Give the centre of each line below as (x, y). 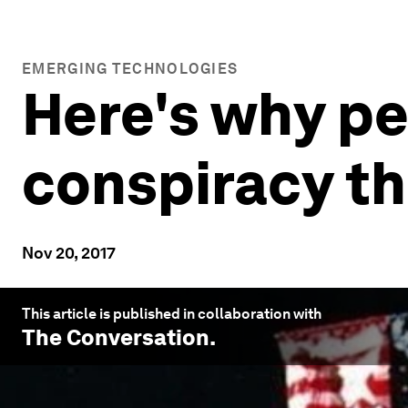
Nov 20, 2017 (69, 253)
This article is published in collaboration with (172, 314)
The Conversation (116, 337)
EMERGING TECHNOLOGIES (130, 69)
